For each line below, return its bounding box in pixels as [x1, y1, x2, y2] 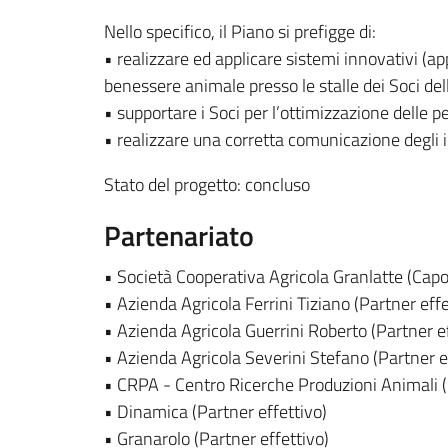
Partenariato [104, 214, 254, 257]
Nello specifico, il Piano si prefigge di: [104, 18, 376, 45]
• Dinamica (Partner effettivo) [104, 398, 327, 425]
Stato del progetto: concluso [104, 171, 310, 198]
